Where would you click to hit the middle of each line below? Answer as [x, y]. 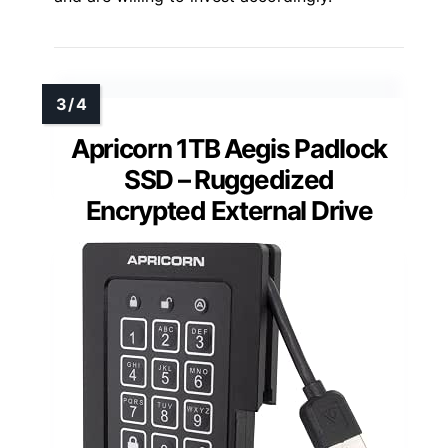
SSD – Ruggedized [229, 179]
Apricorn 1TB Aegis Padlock [229, 148]
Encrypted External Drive [229, 210]
